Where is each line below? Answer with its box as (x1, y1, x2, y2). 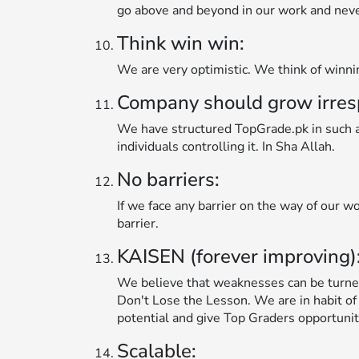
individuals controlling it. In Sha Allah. (117, 137, 335, 155)
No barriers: (117, 166, 220, 192)
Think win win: (117, 30, 244, 56)
